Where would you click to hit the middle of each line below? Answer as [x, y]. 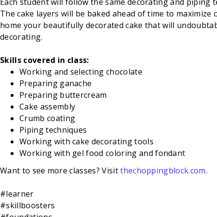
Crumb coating [47, 118]
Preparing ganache [56, 83]
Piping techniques [53, 130]
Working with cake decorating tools [86, 141]
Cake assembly [47, 107]
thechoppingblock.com [163, 170]
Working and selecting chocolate [82, 72]
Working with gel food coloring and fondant [103, 153]
